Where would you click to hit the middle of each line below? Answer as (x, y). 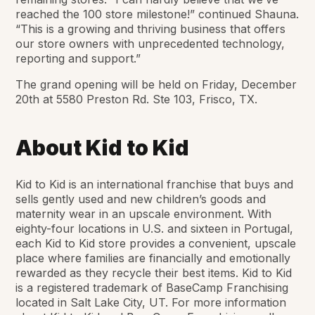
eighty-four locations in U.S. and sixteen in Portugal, (155, 228)
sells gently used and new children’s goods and (141, 199)
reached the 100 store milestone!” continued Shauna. (157, 14)
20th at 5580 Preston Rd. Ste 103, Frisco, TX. (137, 99)
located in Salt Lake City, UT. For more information (151, 302)
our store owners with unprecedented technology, (150, 43)
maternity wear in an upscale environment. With (144, 213)
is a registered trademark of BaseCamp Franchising (152, 287)
